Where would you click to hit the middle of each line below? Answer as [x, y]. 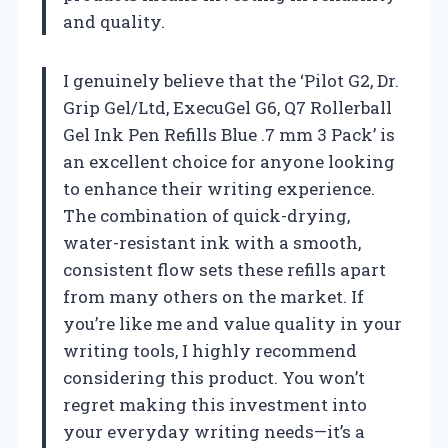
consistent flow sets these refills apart [224, 269]
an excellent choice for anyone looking [229, 161]
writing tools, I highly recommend [210, 350]
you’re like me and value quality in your [232, 323]
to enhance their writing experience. [219, 188]
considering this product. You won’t [214, 377]
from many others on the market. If [213, 296]
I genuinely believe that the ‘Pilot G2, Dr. [231, 80]
